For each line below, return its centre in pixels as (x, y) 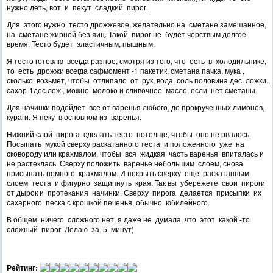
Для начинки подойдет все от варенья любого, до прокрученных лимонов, (136, 107)
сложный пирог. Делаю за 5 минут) (70, 229)
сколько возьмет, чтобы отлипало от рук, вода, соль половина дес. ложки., (138, 80)
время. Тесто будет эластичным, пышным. (81, 44)
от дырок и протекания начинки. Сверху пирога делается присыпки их (134, 193)
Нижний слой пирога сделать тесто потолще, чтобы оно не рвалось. (129, 134)
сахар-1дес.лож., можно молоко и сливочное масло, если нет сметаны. (132, 90)
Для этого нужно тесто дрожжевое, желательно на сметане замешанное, (136, 24)
